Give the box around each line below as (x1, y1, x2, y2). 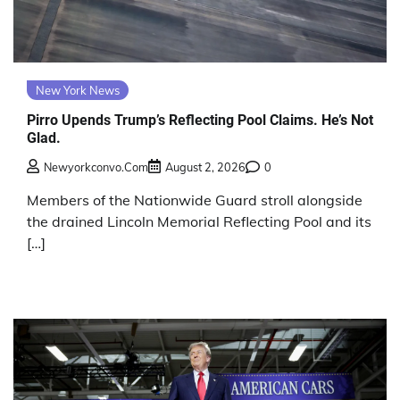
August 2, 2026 (165, 160, 246, 175)
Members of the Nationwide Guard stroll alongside (27, 191, 362, 210)
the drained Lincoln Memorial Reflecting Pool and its (27, 212, 371, 231)
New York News (36, 82, 120, 97)
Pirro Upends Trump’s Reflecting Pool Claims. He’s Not (27, 111, 373, 129)
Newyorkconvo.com (44, 160, 148, 175)
